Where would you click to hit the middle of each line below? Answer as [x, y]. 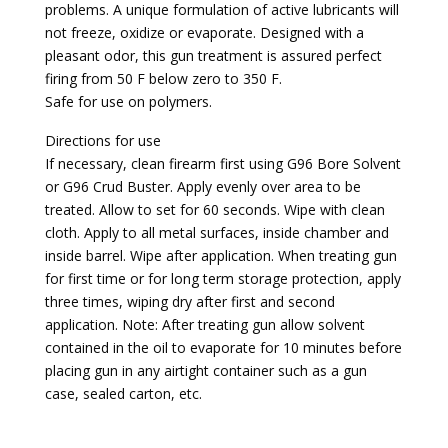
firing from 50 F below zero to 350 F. [163, 78]
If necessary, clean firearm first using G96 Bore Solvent [223, 163]
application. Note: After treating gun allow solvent [205, 324]
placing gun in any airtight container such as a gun [206, 370]
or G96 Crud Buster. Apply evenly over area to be [203, 186]
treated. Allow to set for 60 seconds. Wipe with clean [215, 209]
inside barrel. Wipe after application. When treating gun [221, 255]
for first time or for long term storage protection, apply [223, 278]
